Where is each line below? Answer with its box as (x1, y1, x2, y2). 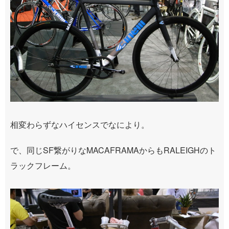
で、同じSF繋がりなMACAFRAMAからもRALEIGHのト (10, 144, 216, 156)
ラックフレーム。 (10, 159, 76, 172)
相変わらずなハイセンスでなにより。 (10, 119, 149, 131)
